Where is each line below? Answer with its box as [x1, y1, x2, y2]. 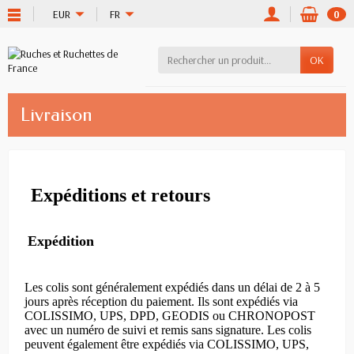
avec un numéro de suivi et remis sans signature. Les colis [24, 322, 311, 337]
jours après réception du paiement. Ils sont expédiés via [24, 294, 298, 308]
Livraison [21, 104, 92, 126]
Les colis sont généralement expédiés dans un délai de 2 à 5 [24, 280, 320, 294]
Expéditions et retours [31, 185, 210, 206]
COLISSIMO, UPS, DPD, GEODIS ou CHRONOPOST [24, 308, 315, 322]
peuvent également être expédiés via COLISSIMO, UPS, [24, 337, 309, 351]
